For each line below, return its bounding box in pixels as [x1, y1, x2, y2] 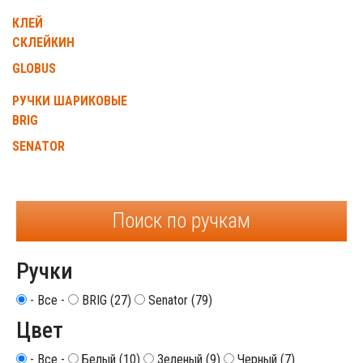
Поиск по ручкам [113, 209, 250, 233]
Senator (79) [145, 293, 212, 308]
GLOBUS [12, 61, 56, 76]
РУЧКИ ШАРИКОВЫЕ [12, 93, 127, 109]
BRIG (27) [79, 293, 131, 308]
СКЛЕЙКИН [12, 35, 75, 50]
